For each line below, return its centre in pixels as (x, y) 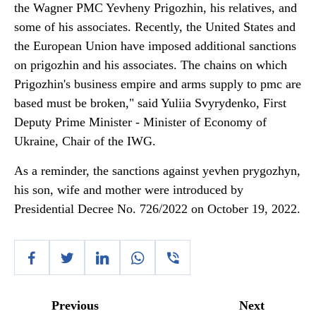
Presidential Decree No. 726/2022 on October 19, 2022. (157, 209)
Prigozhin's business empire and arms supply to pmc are (158, 84)
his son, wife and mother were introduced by (129, 190)
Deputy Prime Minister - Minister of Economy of (140, 122)
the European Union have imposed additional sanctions (155, 46)
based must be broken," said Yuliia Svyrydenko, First (150, 103)
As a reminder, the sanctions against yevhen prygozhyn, (157, 171)
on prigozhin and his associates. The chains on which (151, 65)
